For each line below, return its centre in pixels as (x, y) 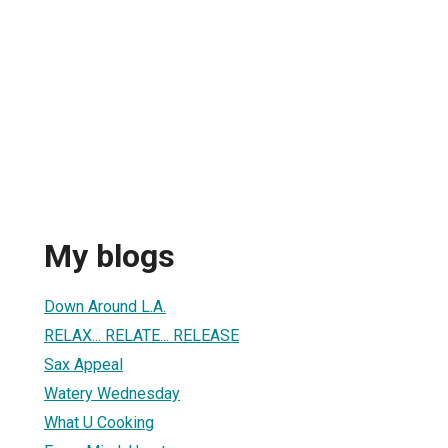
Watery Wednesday (112, 393)
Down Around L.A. (105, 306)
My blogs (109, 256)
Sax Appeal (83, 364)
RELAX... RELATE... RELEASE (141, 335)
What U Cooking (99, 422)
